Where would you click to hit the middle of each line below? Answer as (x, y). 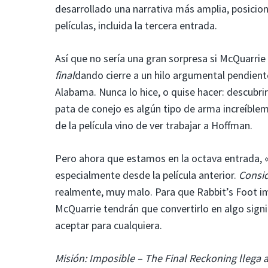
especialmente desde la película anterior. (147, 175)
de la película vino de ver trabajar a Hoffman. (154, 125)
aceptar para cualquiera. (109, 225)
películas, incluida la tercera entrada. (136, 25)
